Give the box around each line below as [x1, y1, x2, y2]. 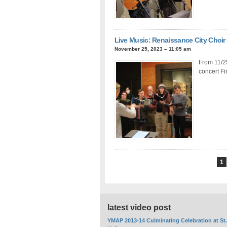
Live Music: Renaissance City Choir [114, 35, 225, 44]
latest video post [107, 203, 171, 212]
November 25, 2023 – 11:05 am [114, 46, 191, 52]
